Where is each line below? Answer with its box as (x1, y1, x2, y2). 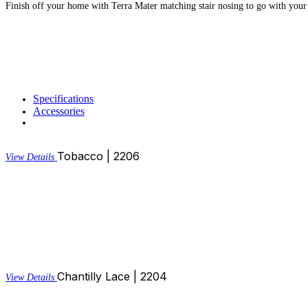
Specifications (33, 92, 93, 104)
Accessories (33, 104, 85, 117)
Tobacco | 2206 (57, 148, 140, 163)
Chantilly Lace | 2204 (57, 269, 167, 283)
